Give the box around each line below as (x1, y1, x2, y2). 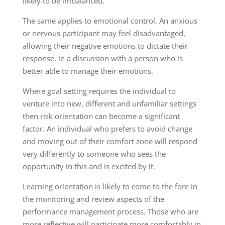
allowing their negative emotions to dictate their (22, 41, 188, 51)
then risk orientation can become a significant (22, 111, 180, 122)
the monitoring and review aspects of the (22, 194, 164, 204)
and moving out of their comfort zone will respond (22, 136, 197, 147)
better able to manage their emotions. (22, 66, 153, 76)
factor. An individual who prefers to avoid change (22, 124, 192, 134)
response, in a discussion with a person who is (22, 53, 183, 64)
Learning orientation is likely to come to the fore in (22, 181, 197, 192)
